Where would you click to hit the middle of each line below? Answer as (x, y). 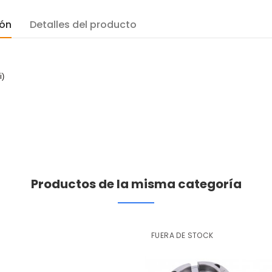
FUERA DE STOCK (182, 235)
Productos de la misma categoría (136, 184)
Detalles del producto (83, 25)
